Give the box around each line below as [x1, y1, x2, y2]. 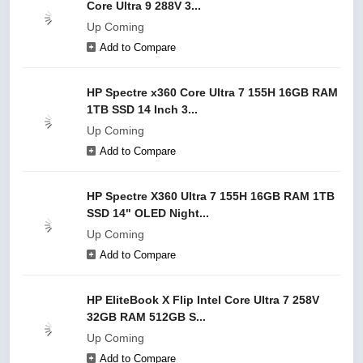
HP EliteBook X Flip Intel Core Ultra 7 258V [87, 293, 319, 306]
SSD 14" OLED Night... [87, 207, 209, 220]
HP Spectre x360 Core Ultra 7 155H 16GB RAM [87, 86, 338, 99]
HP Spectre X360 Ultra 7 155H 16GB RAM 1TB [87, 190, 335, 203]
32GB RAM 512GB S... [87, 310, 206, 323]
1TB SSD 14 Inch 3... [87, 103, 198, 116]
